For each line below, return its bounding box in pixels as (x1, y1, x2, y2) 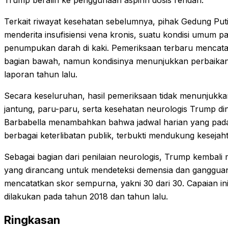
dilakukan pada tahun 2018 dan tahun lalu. (4, 191, 168, 202)
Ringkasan (4, 213, 60, 227)
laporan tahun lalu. (4, 69, 77, 79)
